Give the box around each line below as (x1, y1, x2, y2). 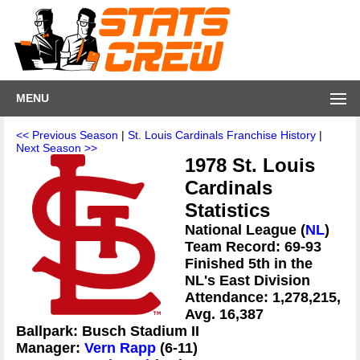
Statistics (185, 199, 270, 221)
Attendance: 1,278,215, (185, 289, 341, 305)
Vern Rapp (84, 340, 156, 356)
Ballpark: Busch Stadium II (16, 323, 199, 339)
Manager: (16, 340, 84, 356)
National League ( (185, 222, 305, 238)
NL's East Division (185, 272, 310, 288)
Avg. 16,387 (185, 306, 264, 322)
